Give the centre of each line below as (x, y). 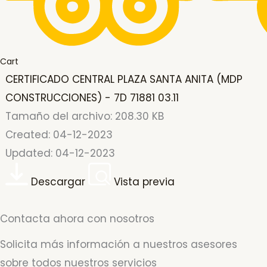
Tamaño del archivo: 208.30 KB (85, 117)
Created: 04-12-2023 (59, 135)
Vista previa (145, 182)
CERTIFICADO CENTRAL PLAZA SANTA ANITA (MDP (124, 80)
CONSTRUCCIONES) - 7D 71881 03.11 (92, 98)
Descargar (58, 182)
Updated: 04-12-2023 (60, 153)
